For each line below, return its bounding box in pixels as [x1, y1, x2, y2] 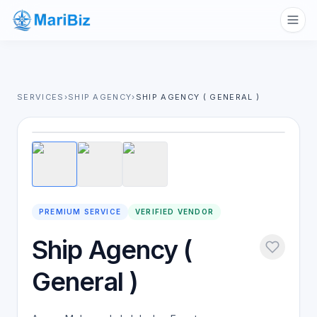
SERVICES [17, 92, 64, 102]
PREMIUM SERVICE [39, 207, 121, 216]
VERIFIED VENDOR [135, 207, 214, 216]
